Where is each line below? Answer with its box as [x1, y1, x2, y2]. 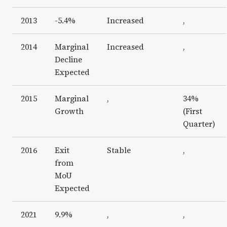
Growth [54, 105, 84, 117]
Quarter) [182, 118, 215, 129]
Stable [106, 144, 131, 156]
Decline [54, 54, 82, 65]
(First [182, 105, 202, 117]
